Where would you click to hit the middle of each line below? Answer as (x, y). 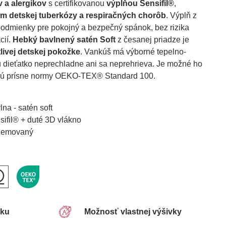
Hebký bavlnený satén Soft (64, 40)
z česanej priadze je (152, 40)
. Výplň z (181, 15)
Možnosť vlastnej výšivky (133, 212)
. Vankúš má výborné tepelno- (133, 52)
